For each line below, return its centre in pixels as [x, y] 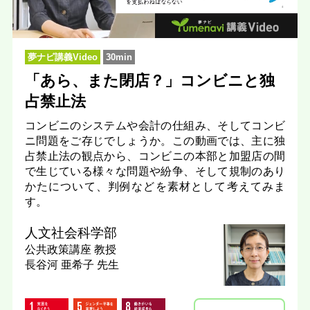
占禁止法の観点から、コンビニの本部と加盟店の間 [155, 156]
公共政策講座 [59, 249]
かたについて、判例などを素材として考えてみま [155, 186]
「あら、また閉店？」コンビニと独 [149, 81]
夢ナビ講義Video [62, 57]
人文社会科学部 [71, 232]
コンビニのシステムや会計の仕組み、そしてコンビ [155, 126]
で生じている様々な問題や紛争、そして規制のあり [155, 171]
